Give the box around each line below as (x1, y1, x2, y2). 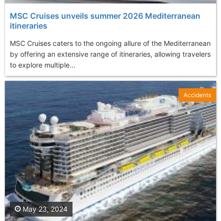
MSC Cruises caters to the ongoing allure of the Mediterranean (10, 39, 211, 48)
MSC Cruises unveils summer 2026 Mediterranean (10, 11, 200, 21)
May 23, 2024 (21, 205, 68, 214)
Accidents (184, 91, 211, 99)
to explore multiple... (10, 61, 75, 70)
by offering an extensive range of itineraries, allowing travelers (10, 50, 211, 59)
